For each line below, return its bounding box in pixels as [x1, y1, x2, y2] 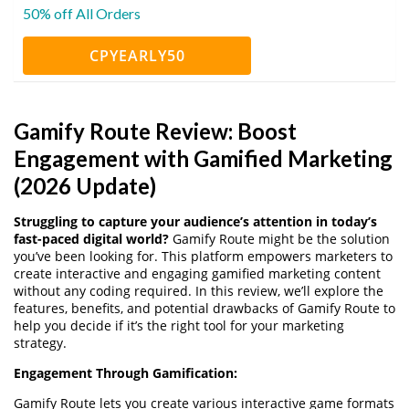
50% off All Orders [23, 4, 141, 22]
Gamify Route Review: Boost [14, 117, 297, 144]
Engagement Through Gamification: [14, 363, 237, 382]
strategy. [14, 333, 67, 351]
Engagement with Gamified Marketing [14, 144, 393, 172]
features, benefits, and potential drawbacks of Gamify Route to [14, 299, 395, 317]
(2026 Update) [14, 172, 156, 199]
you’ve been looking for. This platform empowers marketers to [14, 246, 393, 265]
